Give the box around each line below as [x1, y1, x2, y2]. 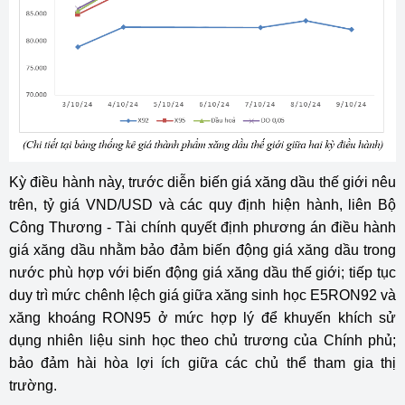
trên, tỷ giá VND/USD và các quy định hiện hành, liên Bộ [9, 197, 396, 213]
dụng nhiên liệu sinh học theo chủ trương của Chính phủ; [9, 333, 396, 349]
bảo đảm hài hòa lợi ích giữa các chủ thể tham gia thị [9, 355, 396, 372]
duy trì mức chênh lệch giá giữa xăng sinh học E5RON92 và [9, 287, 396, 304]
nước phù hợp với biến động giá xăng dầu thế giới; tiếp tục [9, 265, 396, 281]
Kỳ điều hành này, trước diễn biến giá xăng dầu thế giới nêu [9, 174, 396, 191]
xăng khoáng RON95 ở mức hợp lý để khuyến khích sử [9, 310, 396, 326]
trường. [9, 378, 57, 394]
